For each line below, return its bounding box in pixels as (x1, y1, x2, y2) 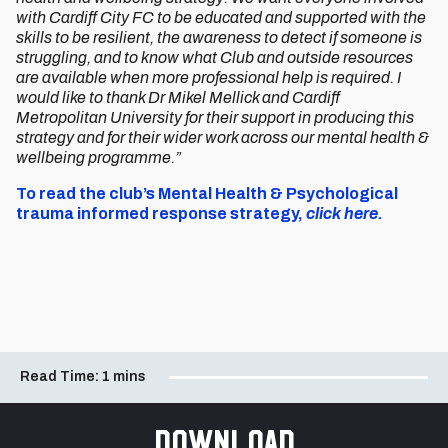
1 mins (102, 368, 146, 384)
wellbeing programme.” (16, 149, 181, 166)
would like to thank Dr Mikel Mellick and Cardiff (16, 89, 340, 106)
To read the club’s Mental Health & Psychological (16, 185, 398, 202)
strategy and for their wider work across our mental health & (16, 129, 429, 146)
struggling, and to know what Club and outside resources (16, 49, 413, 66)
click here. (306, 205, 383, 222)
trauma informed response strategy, (16, 205, 306, 222)
